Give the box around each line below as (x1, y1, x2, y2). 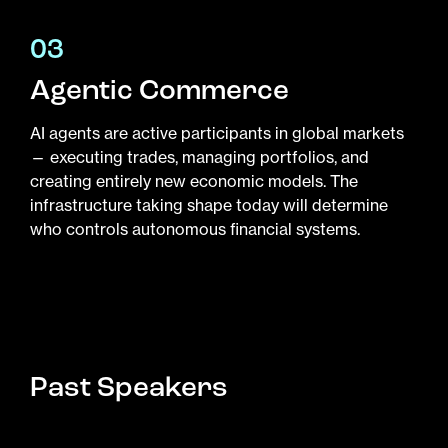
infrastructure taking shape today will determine (30, 194, 388, 215)
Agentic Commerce (30, 72, 289, 107)
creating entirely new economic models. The (30, 170, 358, 191)
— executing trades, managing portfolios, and (30, 146, 369, 167)
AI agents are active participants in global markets (30, 122, 404, 143)
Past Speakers (30, 369, 228, 404)
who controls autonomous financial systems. (30, 218, 360, 239)
